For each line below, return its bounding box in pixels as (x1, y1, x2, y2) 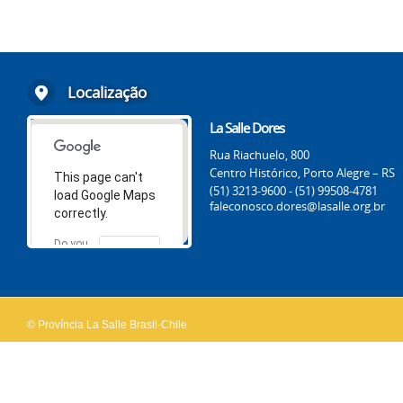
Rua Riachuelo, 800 (210, 147, 309, 163)
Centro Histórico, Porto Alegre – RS (210, 165, 395, 181)
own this (54, 252, 96, 265)
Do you (54, 237, 88, 250)
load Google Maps (54, 187, 156, 202)
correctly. (54, 205, 108, 220)
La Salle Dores (210, 119, 284, 137)
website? (54, 267, 95, 281)
